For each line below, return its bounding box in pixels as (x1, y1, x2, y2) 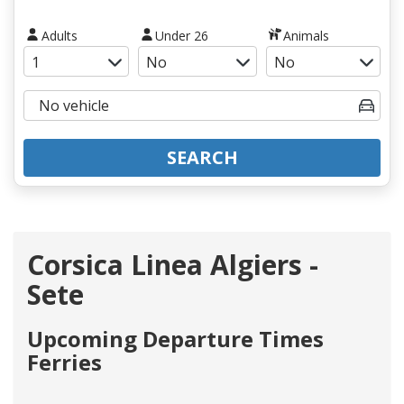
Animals (283, 26, 330, 44)
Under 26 (155, 26, 209, 44)
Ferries (27, 346, 102, 377)
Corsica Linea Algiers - (27, 245, 318, 283)
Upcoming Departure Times (27, 323, 324, 353)
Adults (41, 26, 78, 44)
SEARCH (166, 144, 238, 170)
